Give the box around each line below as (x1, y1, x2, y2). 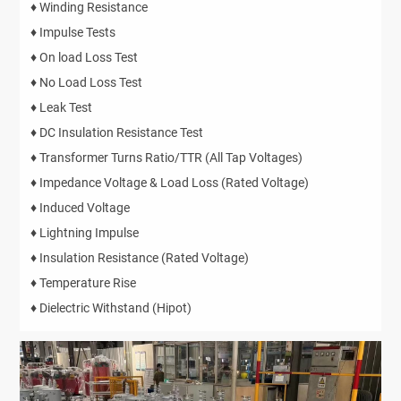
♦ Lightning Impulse (30, 225, 140, 240)
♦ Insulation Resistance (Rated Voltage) (30, 250, 250, 265)
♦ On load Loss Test (30, 49, 139, 64)
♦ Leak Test (30, 99, 93, 115)
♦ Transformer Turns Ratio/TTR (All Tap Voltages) (30, 149, 303, 165)
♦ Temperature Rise (30, 275, 137, 290)
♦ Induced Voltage (30, 200, 131, 215)
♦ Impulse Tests (30, 24, 116, 39)
